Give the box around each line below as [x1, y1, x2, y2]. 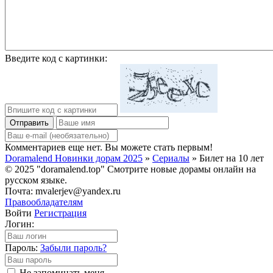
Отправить [10, 118, 49, 127]
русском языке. [5, 174, 67, 185]
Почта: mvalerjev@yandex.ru [5, 185, 121, 196]
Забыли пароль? [40, 242, 107, 253]
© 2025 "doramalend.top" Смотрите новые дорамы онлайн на [5, 163, 256, 174]
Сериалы [152, 152, 190, 163]
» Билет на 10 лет [190, 152, 264, 163]
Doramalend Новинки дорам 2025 [5, 152, 143, 163]
